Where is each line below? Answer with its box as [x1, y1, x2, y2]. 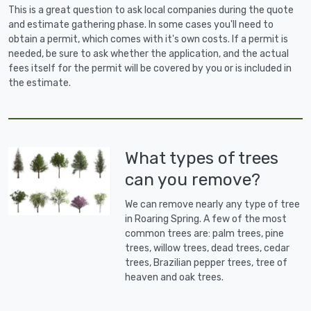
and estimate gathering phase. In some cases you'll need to [8, 19, 274, 31]
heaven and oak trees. [125, 271, 224, 284]
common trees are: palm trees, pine [125, 228, 285, 240]
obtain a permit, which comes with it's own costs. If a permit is [8, 33, 288, 46]
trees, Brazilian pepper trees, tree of [125, 257, 288, 269]
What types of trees [125, 148, 279, 169]
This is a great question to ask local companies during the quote [8, 4, 294, 17]
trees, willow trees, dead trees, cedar [125, 242, 290, 255]
